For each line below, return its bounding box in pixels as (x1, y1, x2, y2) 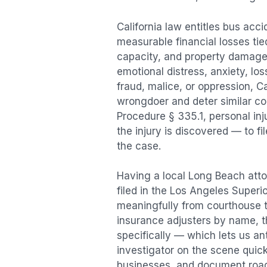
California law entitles (117, 20, 223, 33)
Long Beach (188, 170, 245, 182)
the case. (117, 139, 161, 152)
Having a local (117, 170, 188, 182)
